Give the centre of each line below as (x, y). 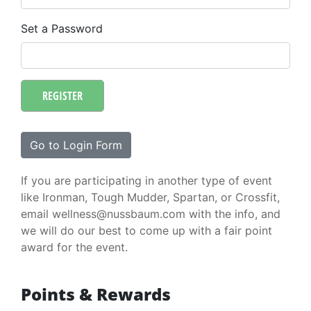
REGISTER (62, 96)
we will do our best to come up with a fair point (146, 230)
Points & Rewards (96, 294)
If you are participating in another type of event (146, 180)
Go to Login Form (76, 145)
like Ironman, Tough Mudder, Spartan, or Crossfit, (150, 197)
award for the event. (74, 247)
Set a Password (62, 28)
